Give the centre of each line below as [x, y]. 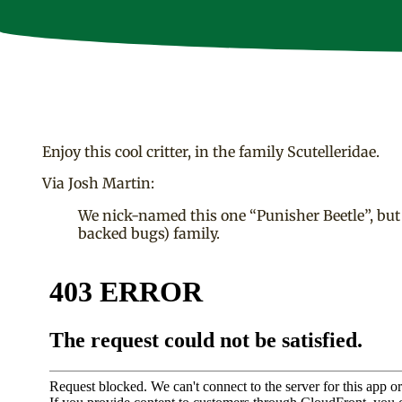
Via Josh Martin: [98, 183]
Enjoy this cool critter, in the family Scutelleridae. [211, 152]
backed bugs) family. [149, 233]
